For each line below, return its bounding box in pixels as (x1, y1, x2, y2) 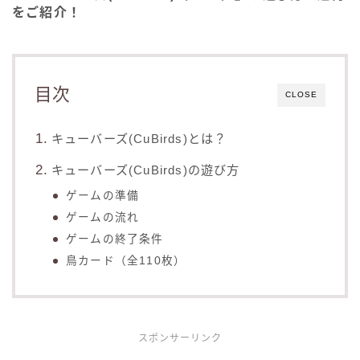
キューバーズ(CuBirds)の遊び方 (51, 163, 240, 178)
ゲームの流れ (66, 211, 140, 224)
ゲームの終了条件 (66, 233, 164, 246)
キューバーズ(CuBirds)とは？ (51, 132, 227, 146)
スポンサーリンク (138, 333, 222, 345)
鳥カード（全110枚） (66, 255, 186, 268)
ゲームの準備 (66, 190, 140, 202)
